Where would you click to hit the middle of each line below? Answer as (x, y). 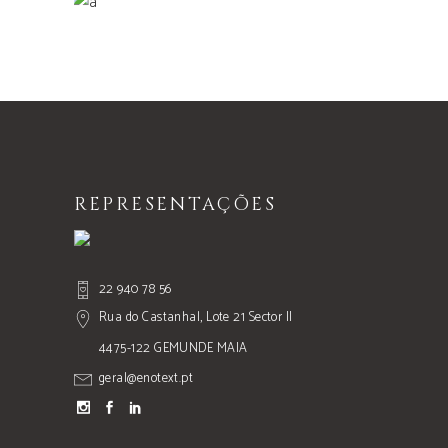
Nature (224, 24)
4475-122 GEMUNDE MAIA (173, 349)
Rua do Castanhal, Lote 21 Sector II (196, 318)
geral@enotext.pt (146, 379)
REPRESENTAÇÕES (175, 205)
